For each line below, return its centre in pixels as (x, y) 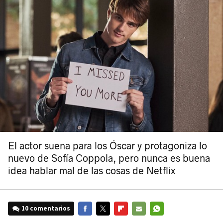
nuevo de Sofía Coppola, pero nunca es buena (109, 159)
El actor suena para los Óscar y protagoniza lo (108, 146)
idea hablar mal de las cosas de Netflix (92, 171)
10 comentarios (46, 209)
